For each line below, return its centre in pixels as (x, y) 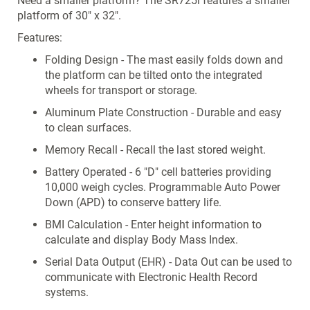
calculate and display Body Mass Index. (142, 240)
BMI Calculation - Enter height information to (153, 225)
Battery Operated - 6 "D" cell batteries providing (158, 172)
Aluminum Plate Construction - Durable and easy (163, 112)
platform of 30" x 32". (69, 16)
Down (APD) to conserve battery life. (133, 202)
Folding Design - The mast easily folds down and (164, 60)
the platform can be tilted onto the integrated (154, 75)
